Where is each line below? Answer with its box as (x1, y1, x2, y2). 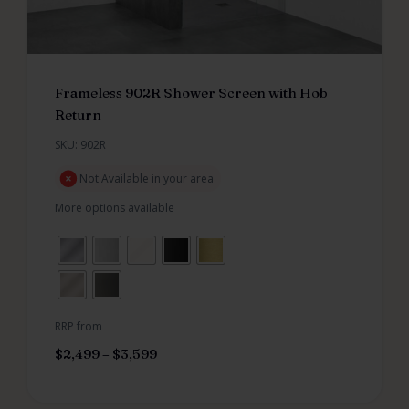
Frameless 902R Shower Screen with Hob (55, 84, 328, 102)
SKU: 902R (55, 137, 106, 153)
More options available (55, 200, 174, 216)
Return (55, 106, 101, 124)
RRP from (55, 319, 102, 335)
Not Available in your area (79, 171, 214, 187)
